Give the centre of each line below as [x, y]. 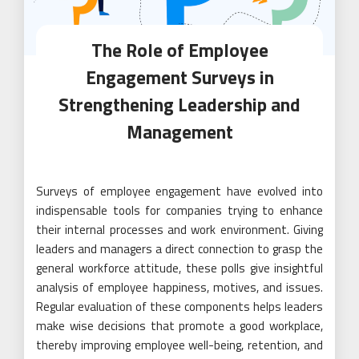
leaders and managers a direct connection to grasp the [179, 249]
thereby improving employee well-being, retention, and [179, 345]
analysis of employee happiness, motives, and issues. [179, 288]
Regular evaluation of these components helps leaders [179, 307]
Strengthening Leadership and [179, 105]
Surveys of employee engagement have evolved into [179, 192]
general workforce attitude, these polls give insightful [179, 268]
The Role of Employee [179, 50]
